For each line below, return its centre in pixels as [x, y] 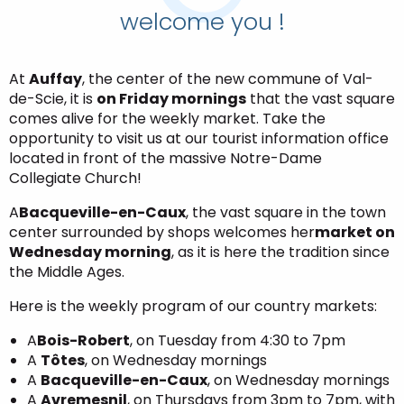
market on [355, 232]
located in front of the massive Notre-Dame [165, 158]
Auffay [55, 79]
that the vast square [321, 99]
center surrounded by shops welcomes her [162, 232]
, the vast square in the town [286, 212]
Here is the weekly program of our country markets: [193, 306]
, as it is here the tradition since [280, 252]
